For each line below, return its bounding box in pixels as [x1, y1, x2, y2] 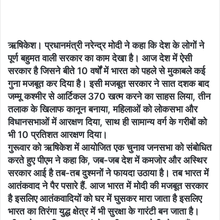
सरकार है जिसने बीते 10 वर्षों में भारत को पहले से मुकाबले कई [8, 65, 205, 77]
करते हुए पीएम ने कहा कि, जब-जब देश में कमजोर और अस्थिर [8, 154, 207, 166]
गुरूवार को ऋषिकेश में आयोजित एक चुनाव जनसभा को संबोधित [8, 141, 212, 153]
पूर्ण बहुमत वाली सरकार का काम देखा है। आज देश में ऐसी [8, 52, 192, 64]
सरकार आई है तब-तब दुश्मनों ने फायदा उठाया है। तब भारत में [8, 167, 209, 179]
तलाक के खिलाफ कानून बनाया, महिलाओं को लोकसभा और [8, 103, 197, 115]
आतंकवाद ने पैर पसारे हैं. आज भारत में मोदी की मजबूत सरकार [8, 180, 208, 192]
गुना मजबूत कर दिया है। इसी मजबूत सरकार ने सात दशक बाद [8, 78, 209, 89]
